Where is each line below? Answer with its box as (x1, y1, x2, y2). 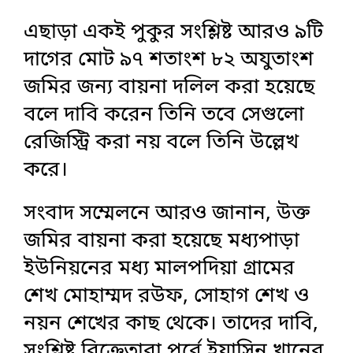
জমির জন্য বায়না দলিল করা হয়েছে (24, 73, 315, 102)
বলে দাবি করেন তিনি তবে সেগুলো (24, 101, 304, 129)
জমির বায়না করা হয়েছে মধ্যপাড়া (24, 227, 299, 255)
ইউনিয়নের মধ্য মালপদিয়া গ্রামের (24, 255, 295, 283)
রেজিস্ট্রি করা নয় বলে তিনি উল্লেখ (24, 128, 299, 157)
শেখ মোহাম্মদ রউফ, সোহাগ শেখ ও (24, 282, 309, 310)
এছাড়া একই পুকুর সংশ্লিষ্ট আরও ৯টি (24, 18, 323, 46)
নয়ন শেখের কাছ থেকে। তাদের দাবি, (24, 310, 318, 338)
